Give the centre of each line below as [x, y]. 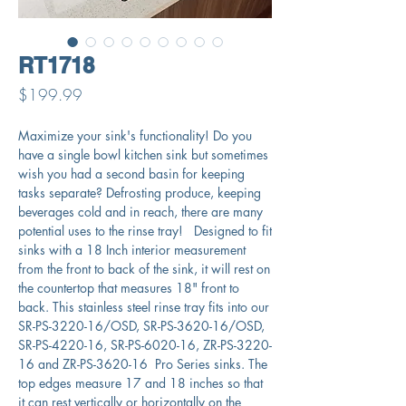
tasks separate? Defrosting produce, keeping [140, 193]
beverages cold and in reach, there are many [140, 212]
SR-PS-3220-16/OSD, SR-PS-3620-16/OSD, [141, 326]
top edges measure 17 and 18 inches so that [140, 383]
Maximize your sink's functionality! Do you [135, 135]
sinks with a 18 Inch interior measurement [132, 250]
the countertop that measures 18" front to [129, 288]
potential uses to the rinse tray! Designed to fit [145, 231]
